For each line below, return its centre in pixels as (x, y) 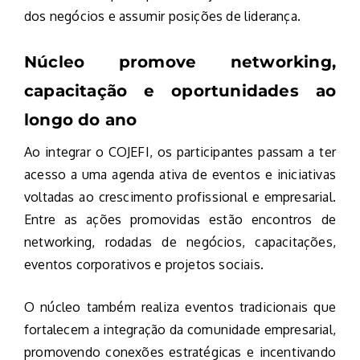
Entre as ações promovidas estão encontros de (180, 220)
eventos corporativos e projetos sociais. (144, 265)
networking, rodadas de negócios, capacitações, (180, 242)
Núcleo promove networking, (180, 62)
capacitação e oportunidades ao (180, 91)
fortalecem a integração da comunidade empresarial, (180, 330)
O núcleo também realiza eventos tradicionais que (180, 307)
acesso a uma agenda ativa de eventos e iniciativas (180, 175)
